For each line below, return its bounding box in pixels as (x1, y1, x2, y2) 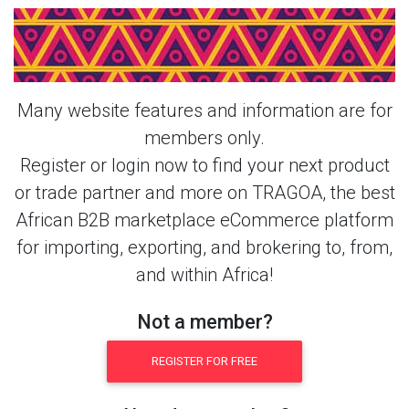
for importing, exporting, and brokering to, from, (16, 236, 393, 258)
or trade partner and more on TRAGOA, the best (14, 181, 395, 204)
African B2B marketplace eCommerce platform (16, 208, 393, 231)
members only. (144, 126, 265, 149)
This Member (142, 56, 267, 82)
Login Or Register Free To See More (33, 6, 376, 33)
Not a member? (136, 309, 273, 333)
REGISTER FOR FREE (151, 354, 257, 369)
